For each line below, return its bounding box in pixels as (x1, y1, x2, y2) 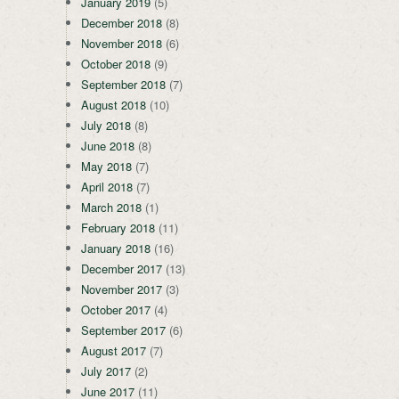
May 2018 (81, 157, 132, 175)
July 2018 (81, 116, 131, 134)
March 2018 (81, 198, 142, 216)
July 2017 (81, 362, 131, 379)
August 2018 (81, 95, 146, 113)
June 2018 (81, 136, 134, 154)
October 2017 (81, 300, 151, 318)
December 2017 (81, 259, 162, 277)
